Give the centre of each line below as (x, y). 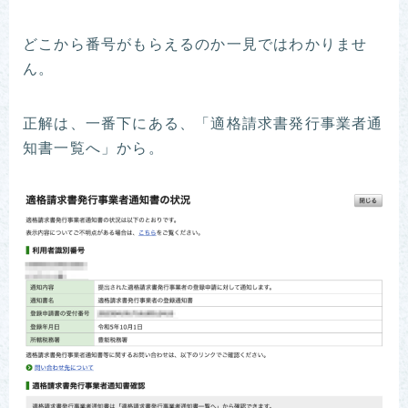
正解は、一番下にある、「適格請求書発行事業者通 (203, 125)
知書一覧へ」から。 (93, 150)
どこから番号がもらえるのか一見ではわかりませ (195, 46)
